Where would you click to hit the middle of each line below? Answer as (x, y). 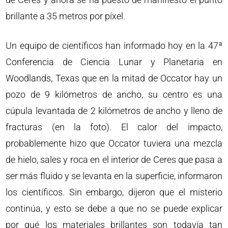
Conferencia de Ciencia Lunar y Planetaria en (114, 62)
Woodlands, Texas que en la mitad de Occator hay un (114, 78)
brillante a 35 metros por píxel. (66, 16)
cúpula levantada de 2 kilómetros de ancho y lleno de (114, 111)
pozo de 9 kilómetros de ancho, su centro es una (114, 94)
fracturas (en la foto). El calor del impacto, (114, 127)
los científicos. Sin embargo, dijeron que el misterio (114, 192)
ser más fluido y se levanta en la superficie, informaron (114, 176)
